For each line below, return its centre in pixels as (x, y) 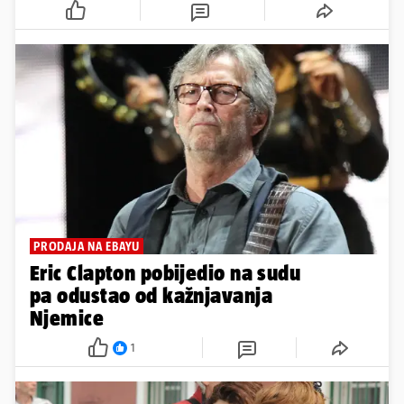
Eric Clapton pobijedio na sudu (165, 273)
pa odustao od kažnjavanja (151, 296)
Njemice (67, 318)
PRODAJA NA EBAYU (87, 247)
